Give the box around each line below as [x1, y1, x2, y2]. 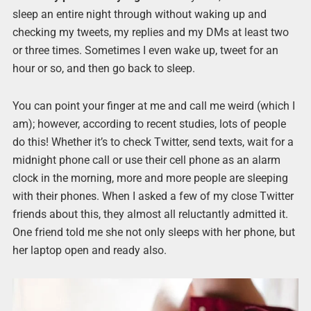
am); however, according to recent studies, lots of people [12, 117, 286, 131]
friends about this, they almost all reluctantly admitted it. [12, 207, 288, 221]
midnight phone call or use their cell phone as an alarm [12, 153, 280, 167]
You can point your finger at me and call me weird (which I [12, 99, 295, 112]
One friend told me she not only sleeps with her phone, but [12, 225, 295, 239]
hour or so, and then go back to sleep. [12, 62, 195, 76]
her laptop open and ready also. [12, 243, 167, 257]
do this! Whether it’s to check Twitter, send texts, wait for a [12, 135, 294, 149]
